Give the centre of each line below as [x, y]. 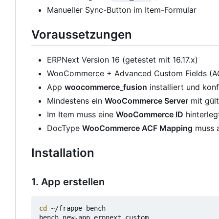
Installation [63, 153]
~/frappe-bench [76, 208]
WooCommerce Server [146, 101]
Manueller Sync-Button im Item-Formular [122, 10]
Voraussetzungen [82, 34]
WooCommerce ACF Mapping [137, 128]
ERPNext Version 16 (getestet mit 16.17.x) [122, 60]
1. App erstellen [68, 182]
